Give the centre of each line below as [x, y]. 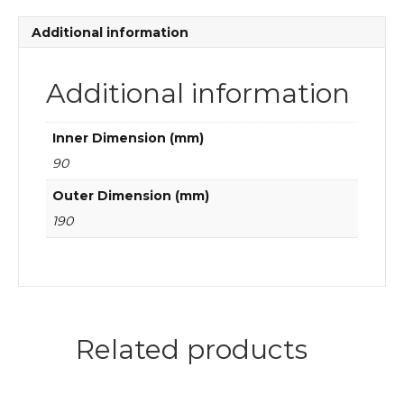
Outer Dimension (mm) [131, 196]
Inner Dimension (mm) [128, 138]
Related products [192, 349]
